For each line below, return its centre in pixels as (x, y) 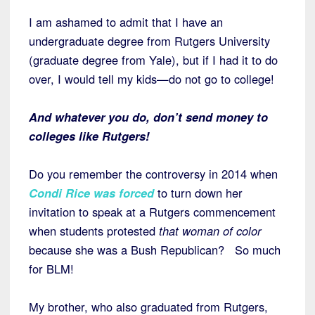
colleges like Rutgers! (91, 136)
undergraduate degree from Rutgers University (149, 41)
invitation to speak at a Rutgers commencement (152, 212)
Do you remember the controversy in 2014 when (153, 174)
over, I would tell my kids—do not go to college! (152, 79)
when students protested (94, 231)
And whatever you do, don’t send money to (148, 117)
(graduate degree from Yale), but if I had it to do (153, 60)
